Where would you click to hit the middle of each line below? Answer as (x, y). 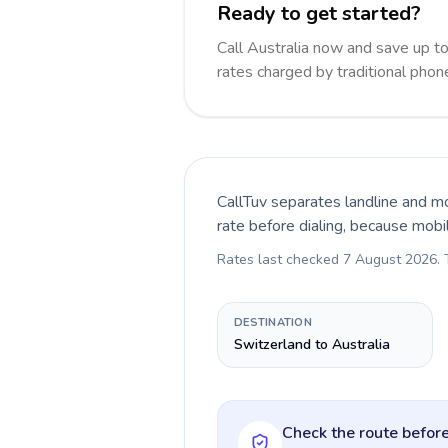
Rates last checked (280, 259)
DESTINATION (273, 322)
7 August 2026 (390, 259)
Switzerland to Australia (312, 344)
